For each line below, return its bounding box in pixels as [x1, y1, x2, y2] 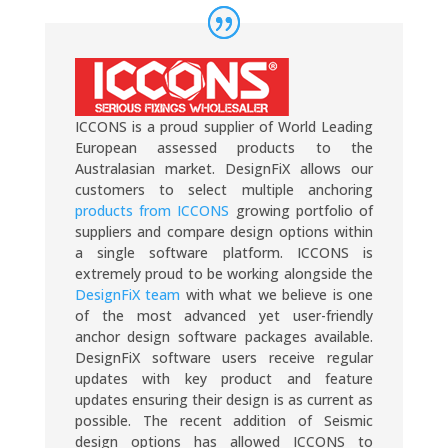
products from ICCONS [74, 201, 230, 221]
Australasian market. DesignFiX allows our [74, 159, 374, 179]
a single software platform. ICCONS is [74, 243, 374, 263]
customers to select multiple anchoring [74, 180, 374, 200]
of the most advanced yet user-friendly [74, 306, 374, 326]
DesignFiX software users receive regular [74, 348, 374, 368]
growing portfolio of [229, 201, 374, 221]
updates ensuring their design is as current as [74, 390, 374, 410]
